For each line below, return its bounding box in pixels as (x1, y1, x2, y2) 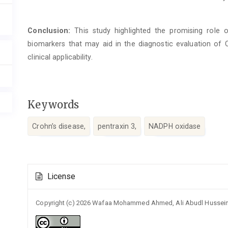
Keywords (27, 98, 79, 111)
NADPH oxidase (149, 122, 201, 130)
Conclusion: (27, 26, 71, 35)
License (45, 172, 76, 182)
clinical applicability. (27, 53, 93, 62)
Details (27, 174, 64, 187)
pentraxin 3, (97, 122, 137, 130)
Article (27, 162, 63, 176)
